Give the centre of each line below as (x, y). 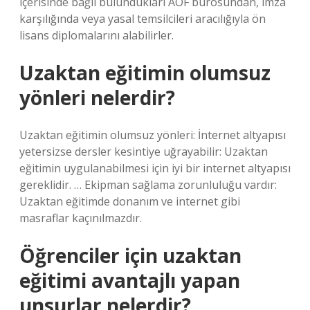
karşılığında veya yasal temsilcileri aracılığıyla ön (143, 19)
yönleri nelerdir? (97, 98)
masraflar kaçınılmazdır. (81, 218)
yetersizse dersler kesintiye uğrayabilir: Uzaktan (144, 152)
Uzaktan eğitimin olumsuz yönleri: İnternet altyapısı (153, 135)
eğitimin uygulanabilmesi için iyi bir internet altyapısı (155, 168)
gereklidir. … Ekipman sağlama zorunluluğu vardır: (148, 185)
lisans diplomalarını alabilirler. (97, 35)
